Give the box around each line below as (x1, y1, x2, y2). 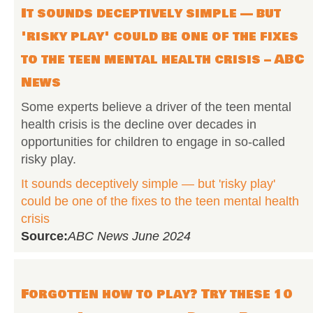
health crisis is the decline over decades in (21, 117, 256, 131)
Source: (21, 229, 68, 243)
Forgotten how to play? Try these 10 (21, 284, 293, 304)
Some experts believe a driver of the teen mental (21, 100, 291, 114)
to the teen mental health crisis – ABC (21, 50, 305, 69)
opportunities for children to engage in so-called (21, 135, 285, 149)
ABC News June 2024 (68, 229, 191, 243)
